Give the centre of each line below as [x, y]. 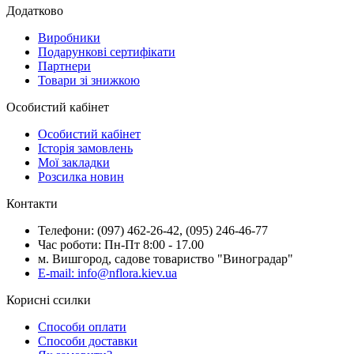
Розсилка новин [81, 177]
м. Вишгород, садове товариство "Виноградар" [166, 259]
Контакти [32, 204]
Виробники [69, 38]
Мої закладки [74, 163]
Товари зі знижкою [89, 81]
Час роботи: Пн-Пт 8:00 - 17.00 [121, 245]
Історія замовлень [85, 149]
